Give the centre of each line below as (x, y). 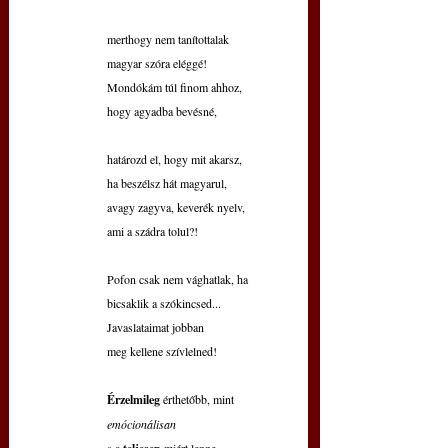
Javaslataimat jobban (155, 327)
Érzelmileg (135, 400)
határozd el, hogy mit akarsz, (174, 159)
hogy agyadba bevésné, (162, 111)
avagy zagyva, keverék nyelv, (176, 207)
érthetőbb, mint (198, 399)
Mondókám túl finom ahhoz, (174, 87)
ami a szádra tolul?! (152, 231)
